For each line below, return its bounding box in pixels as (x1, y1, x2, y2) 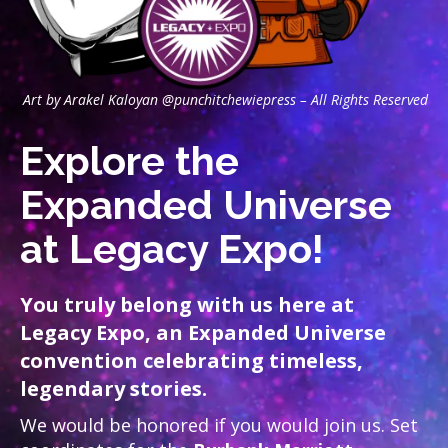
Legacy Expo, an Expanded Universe (20, 318, 386, 346)
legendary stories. (20, 374, 207, 402)
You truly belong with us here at (20, 290, 354, 318)
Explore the (20, 136, 239, 184)
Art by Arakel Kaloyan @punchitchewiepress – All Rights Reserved (23, 89, 428, 109)
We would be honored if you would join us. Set (20, 412, 418, 437)
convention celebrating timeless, (20, 346, 363, 374)
